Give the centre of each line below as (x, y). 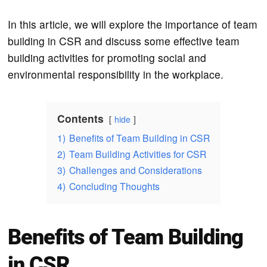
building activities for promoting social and (107, 57)
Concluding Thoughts (114, 186)
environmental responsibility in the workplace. (116, 74)
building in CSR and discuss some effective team (124, 41)
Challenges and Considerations (135, 170)
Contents (80, 118)
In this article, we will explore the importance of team (133, 24)
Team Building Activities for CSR (137, 153)
